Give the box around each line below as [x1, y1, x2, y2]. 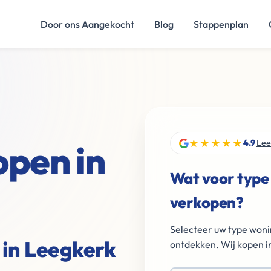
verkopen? [169, 192, 244, 212]
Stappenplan [194, 18, 249, 30]
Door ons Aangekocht [41, 18, 134, 30]
